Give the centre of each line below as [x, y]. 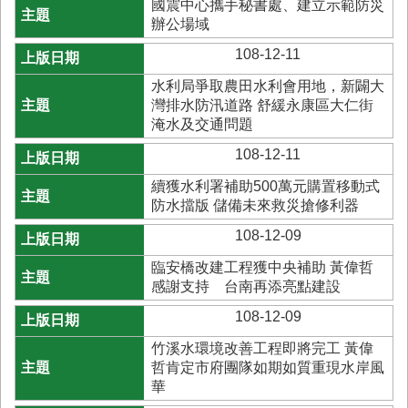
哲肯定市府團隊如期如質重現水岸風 [267, 367]
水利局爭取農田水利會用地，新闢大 [267, 86]
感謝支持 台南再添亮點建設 [245, 286]
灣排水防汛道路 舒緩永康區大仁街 [262, 105]
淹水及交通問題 [202, 124]
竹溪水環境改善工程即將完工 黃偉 [262, 348]
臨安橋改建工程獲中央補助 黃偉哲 [262, 267]
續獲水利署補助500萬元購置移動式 [265, 186]
